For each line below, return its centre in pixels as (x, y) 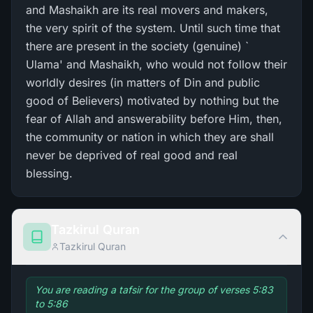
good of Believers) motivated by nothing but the (152, 101)
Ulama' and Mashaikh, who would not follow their (156, 64)
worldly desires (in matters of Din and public (143, 82)
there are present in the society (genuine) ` (137, 46)
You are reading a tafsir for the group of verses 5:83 (154, 290)
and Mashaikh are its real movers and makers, (147, 10)
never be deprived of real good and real (132, 155)
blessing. (49, 173)
